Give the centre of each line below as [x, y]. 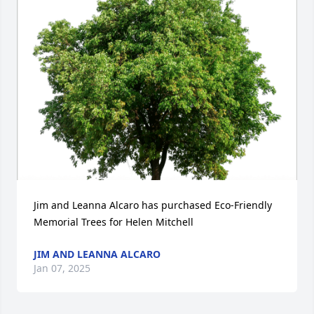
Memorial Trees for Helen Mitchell [114, 221]
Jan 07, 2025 [62, 268]
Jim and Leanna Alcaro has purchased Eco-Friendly [153, 205]
